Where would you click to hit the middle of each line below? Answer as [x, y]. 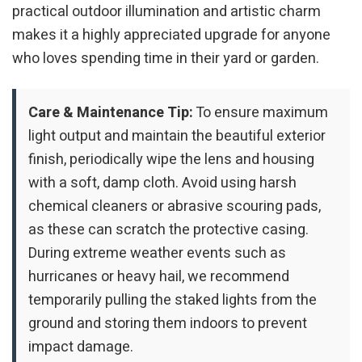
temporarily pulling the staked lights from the [173, 301]
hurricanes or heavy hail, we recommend [159, 277]
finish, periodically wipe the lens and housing [171, 160]
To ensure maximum [261, 113]
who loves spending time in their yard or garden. [166, 58]
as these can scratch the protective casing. [168, 230]
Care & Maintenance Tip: [111, 113]
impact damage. [81, 347]
